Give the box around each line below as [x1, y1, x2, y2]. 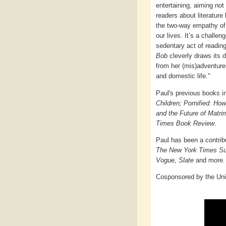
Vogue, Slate [156, 156, 194, 164]
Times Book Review [156, 119, 214, 127]
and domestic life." [156, 72, 210, 80]
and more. [194, 156, 225, 164]
